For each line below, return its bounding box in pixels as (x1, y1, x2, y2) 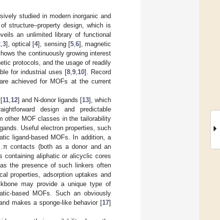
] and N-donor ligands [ (17, 96, 82, 104)
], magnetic (79, 40, 111, 48)
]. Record (84, 68, 111, 76)
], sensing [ (38, 40, 70, 48)
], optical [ (6, 40, 35, 48)
